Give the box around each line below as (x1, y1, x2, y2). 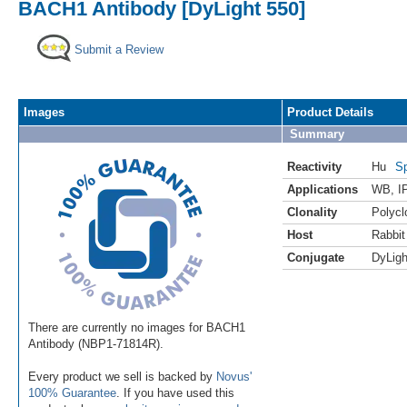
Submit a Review (74, 42, 164, 56)
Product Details (287, 104, 373, 119)
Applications (287, 182, 358, 196)
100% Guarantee (28, 385, 116, 400)
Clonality (287, 204, 337, 219)
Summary (290, 126, 344, 141)
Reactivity (287, 159, 342, 174)
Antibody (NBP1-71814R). (28, 336, 164, 351)
